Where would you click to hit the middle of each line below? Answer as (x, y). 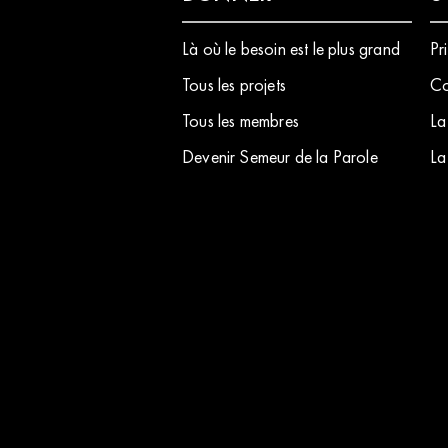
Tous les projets (234, 84)
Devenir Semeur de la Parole (280, 156)
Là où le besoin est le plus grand (291, 48)
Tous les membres (240, 120)
